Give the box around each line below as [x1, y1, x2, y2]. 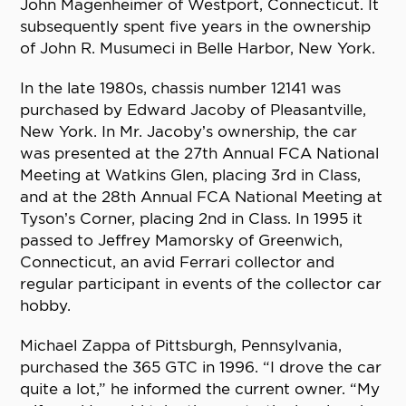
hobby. [20, 296, 72, 315]
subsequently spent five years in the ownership [20, 17, 372, 36]
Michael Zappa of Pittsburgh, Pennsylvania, [20, 336, 343, 355]
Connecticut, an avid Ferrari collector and [20, 253, 335, 272]
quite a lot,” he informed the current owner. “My [20, 380, 381, 399]
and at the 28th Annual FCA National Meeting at [20, 188, 383, 207]
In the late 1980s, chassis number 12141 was [20, 79, 342, 98]
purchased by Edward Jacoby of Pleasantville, [20, 101, 367, 120]
